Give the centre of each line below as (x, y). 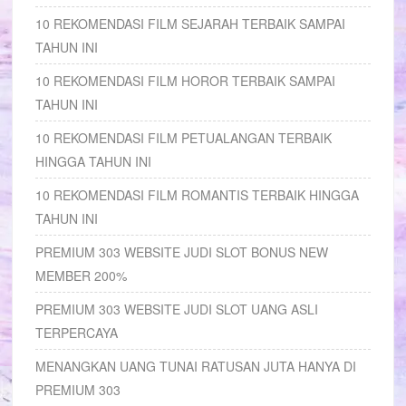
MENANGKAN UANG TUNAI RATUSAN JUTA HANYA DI (196, 366)
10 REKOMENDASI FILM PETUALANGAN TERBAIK (184, 138)
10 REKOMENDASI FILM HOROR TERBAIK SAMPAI (186, 81)
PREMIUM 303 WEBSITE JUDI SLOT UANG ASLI (177, 309)
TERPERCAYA (77, 333)
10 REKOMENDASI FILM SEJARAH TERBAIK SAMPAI (191, 24)
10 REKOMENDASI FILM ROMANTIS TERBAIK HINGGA (198, 195)
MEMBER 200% (82, 275)
